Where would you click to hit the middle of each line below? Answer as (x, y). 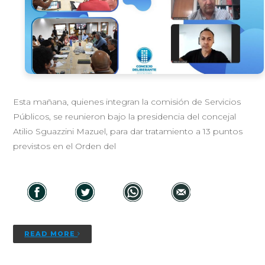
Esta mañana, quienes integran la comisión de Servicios (127, 102)
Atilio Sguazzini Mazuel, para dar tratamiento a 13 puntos (128, 132)
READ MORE (51, 234)
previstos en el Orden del (65, 146)
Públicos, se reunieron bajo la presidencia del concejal (125, 117)
